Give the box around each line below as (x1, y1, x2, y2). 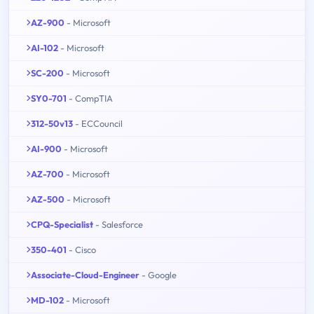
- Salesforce (95, 218, 143, 230)
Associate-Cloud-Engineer (31, 268, 139, 280)
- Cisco (69, 243, 96, 255)
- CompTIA (69, 92, 113, 104)
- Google (142, 268, 177, 280)
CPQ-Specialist (31, 218, 93, 230)
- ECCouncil (75, 117, 123, 129)
